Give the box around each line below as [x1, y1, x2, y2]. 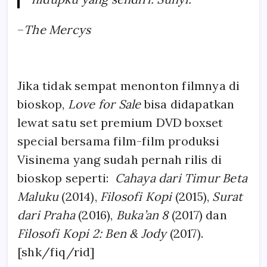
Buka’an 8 [116, 207, 169, 222]
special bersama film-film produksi [17, 133, 219, 148]
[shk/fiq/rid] [17, 244, 95, 259]
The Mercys [24, 21, 91, 37]
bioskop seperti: [17, 170, 112, 185]
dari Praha [17, 207, 75, 222]
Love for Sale [67, 96, 141, 111]
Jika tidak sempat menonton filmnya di [17, 77, 240, 93]
